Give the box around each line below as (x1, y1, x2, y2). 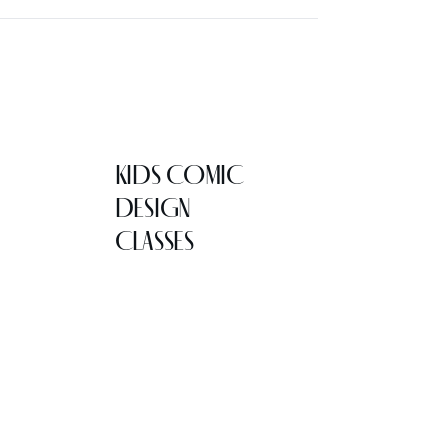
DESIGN (114, 190, 191, 225)
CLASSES (114, 223, 194, 258)
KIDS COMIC (114, 157, 244, 192)
